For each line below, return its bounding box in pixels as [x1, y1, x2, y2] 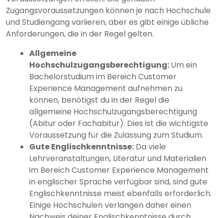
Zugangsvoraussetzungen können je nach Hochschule [6, 5, 211, 17]
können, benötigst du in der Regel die [29, 94, 169, 106]
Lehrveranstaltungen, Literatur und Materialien [29, 153, 206, 164]
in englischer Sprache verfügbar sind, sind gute [29, 176, 207, 188]
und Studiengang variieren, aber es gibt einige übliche [6, 17, 209, 28]
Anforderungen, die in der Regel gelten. [6, 28, 154, 40]
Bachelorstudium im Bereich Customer [29, 71, 177, 83]
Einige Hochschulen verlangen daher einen [29, 200, 191, 211]
